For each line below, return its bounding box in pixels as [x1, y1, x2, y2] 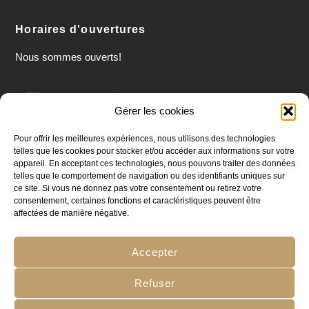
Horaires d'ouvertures [15, 23, 146, 36]
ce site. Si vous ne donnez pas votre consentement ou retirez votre [14, 183, 261, 193]
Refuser [134, 277, 175, 289]
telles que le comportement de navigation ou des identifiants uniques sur [14, 171, 285, 181]
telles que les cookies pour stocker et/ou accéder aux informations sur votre [14, 146, 295, 156]
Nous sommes [15, 51, 86, 63]
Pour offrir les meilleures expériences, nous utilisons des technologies [14, 134, 275, 143]
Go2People [138, 261, 188, 274]
